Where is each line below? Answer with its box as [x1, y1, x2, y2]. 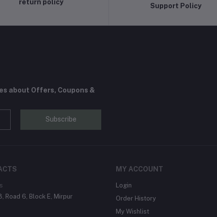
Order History [116, 195, 156, 202]
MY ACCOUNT [116, 165, 163, 173]
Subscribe [45, 115, 77, 124]
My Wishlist [116, 208, 149, 215]
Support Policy [150, 1, 201, 10]
